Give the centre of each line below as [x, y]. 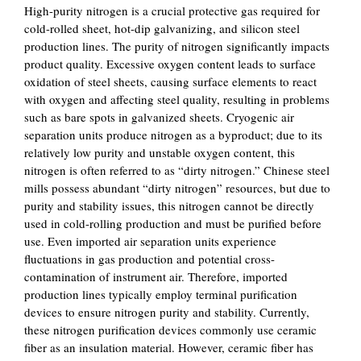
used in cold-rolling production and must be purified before [173, 223]
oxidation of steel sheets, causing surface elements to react [170, 81]
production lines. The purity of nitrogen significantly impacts [177, 46]
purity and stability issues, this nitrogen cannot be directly [169, 205]
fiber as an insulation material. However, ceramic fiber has [169, 347]
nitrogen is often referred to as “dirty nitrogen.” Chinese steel [177, 170]
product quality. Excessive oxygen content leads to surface [170, 64]
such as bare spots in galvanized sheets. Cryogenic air [159, 117]
